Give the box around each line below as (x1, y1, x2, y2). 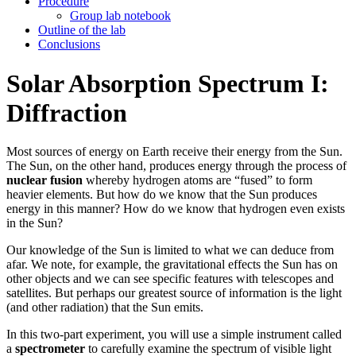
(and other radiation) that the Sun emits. (6, 300, 203, 315)
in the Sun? (6, 216, 63, 230)
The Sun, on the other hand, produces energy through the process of (6, 159, 346, 173)
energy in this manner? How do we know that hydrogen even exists (6, 202, 345, 216)
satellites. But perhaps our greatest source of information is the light (6, 286, 342, 300)
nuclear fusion (6, 173, 83, 188)
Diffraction (6, 98, 127, 127)
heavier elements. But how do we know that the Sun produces (6, 188, 317, 202)
